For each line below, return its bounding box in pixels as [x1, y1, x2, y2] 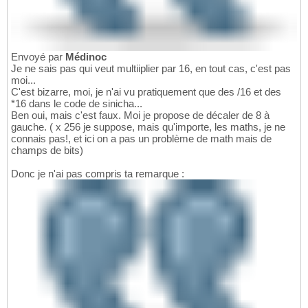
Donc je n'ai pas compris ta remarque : [11, 167, 184, 179]
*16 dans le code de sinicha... [11, 97, 142, 109]
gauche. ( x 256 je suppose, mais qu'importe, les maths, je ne [11, 120, 285, 133]
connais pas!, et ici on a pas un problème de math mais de [11, 132, 272, 144]
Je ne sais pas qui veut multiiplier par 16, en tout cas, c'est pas [11, 62, 291, 74]
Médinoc [65, 50, 107, 63]
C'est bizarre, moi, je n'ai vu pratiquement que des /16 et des [11, 85, 281, 98]
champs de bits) [11, 144, 83, 156]
